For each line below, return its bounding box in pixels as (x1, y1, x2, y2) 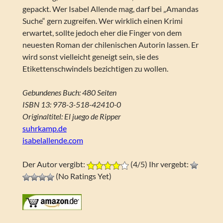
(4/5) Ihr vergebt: (128, 159, 190, 169)
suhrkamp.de (22, 123, 67, 133)
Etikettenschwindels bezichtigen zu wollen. (22, 64, 168, 74)
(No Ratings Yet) (54, 171, 111, 181)
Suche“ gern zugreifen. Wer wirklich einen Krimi (22, 16, 183, 26)
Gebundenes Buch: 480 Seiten (22, 88, 116, 98)
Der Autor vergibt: (22, 159, 87, 169)
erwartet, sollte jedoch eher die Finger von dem (22, 28, 182, 38)
